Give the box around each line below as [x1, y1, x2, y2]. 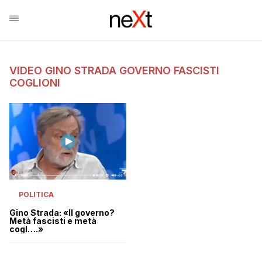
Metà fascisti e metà [9, 216, 96, 226]
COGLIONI [9, 77, 60, 89]
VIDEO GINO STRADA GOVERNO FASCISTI [9, 64, 219, 77]
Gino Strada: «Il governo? [9, 208, 115, 218]
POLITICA [19, 190, 54, 199]
